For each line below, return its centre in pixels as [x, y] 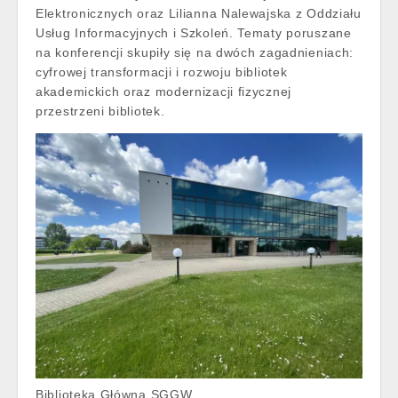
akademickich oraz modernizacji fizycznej [163, 92]
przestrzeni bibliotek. [100, 111]
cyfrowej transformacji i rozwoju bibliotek [162, 72]
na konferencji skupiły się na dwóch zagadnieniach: [195, 52]
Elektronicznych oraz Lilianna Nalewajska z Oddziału [199, 13]
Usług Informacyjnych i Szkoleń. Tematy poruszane [194, 33]
